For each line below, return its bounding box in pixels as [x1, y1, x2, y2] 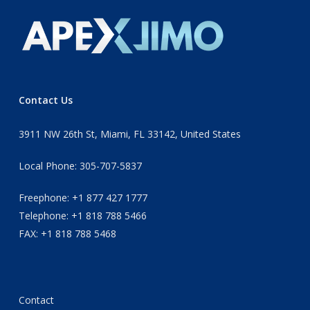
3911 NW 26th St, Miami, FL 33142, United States [18, 127, 241, 140]
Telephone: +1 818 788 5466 [18, 208, 147, 222]
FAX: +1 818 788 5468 [18, 226, 116, 240]
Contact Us [18, 93, 73, 107]
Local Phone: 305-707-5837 [18, 158, 142, 172]
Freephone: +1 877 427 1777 [18, 190, 147, 204]
